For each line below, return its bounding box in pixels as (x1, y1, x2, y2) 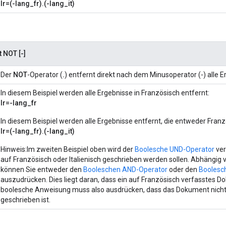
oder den (167, 165, 199, 174)
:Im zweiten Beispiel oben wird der (25, 145, 135, 153)
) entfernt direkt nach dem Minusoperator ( (65, 70, 201, 79)
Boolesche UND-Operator (135, 145, 214, 153)
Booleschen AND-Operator (83, 165, 167, 174)
